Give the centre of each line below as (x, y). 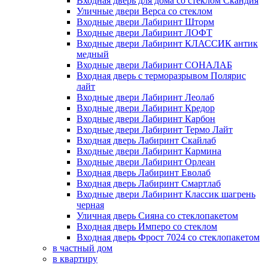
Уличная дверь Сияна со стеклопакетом (157, 216)
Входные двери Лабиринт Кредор (146, 108)
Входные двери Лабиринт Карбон (146, 119)
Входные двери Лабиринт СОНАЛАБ (154, 65)
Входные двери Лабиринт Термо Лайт (155, 130)
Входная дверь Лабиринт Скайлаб (146, 140)
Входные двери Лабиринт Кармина (149, 151)
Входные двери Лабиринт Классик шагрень (166, 194)
